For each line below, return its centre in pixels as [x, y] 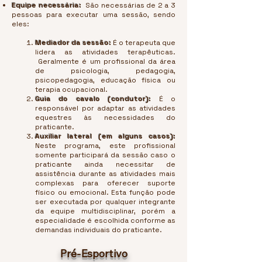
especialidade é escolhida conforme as [105, 220]
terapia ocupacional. [71, 89]
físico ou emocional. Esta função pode [105, 192]
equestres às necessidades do [105, 118]
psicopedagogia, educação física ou [105, 80]
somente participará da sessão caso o [105, 155]
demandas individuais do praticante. [99, 230]
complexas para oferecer [91, 183]
